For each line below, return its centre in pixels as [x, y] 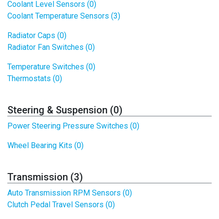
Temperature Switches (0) [51, 67]
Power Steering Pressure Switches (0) [73, 126]
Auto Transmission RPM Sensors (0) [70, 193]
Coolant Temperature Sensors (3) [64, 16]
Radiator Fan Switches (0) [51, 47]
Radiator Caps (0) [37, 35]
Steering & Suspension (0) [65, 110]
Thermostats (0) [35, 78]
